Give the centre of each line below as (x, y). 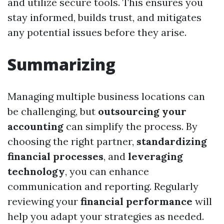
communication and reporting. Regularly (103, 186)
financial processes (55, 156)
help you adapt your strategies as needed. (106, 216)
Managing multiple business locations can (106, 96)
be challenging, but (53, 111)
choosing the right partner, (72, 141)
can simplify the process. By (130, 126)
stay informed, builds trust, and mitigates (104, 17)
